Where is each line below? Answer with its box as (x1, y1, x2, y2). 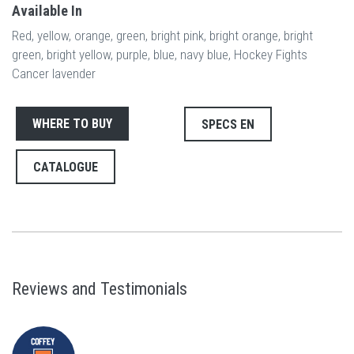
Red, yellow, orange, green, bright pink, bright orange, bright (12, 28, 313, 44)
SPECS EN (201, 117, 254, 133)
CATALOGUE (33, 160, 98, 175)
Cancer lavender (12, 66, 96, 82)
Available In (12, 2, 82, 20)
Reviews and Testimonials (12, 279, 187, 299)
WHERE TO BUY (32, 116, 112, 132)
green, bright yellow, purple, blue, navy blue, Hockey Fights (12, 47, 307, 63)
